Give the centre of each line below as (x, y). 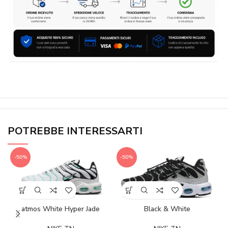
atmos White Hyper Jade (61, 209)
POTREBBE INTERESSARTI (75, 131)
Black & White (167, 209)
